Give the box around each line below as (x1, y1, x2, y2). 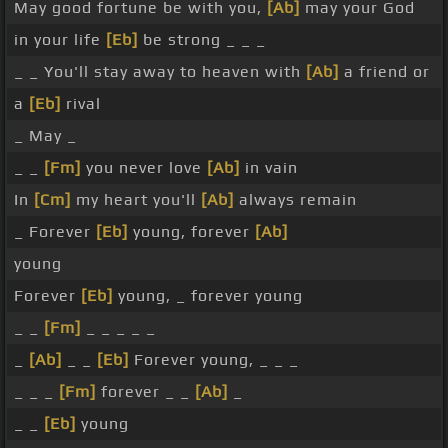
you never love (81, 158, 207, 178)
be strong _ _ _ (138, 30, 266, 50)
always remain (234, 190, 357, 210)
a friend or (339, 62, 430, 82)
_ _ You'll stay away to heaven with (14, 62, 306, 82)
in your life (14, 30, 106, 50)
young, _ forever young (113, 286, 303, 306)
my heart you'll (71, 190, 201, 210)
